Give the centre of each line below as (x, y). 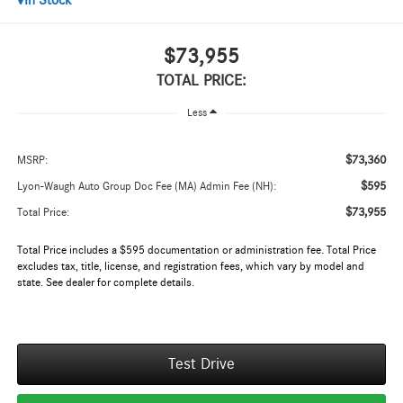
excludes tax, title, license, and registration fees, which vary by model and (190, 267)
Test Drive (201, 365)
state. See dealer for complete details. (105, 283)
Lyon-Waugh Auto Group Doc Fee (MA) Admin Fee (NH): (146, 187)
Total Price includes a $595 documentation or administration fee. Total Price (196, 251)
